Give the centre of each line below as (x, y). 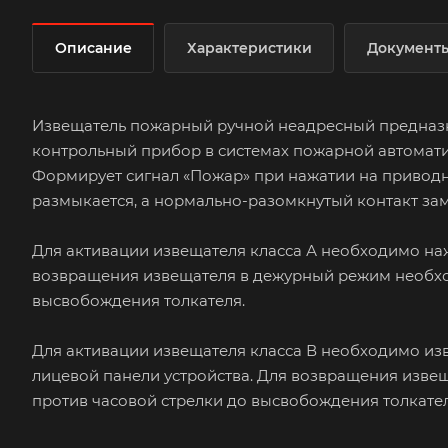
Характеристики (249, 47)
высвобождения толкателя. (138, 300)
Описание (93, 47)
